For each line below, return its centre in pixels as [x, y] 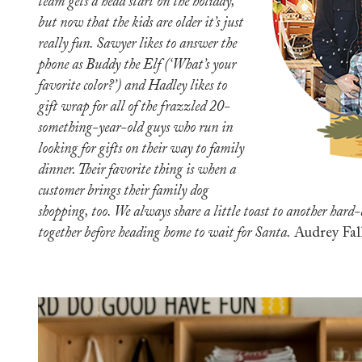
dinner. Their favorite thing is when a [137, 170]
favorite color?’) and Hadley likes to [133, 86]
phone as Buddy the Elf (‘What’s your [137, 65]
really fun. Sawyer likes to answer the [137, 44]
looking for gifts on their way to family [141, 149]
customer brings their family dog [123, 192]
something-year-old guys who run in [135, 128]
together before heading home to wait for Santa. [166, 234]
